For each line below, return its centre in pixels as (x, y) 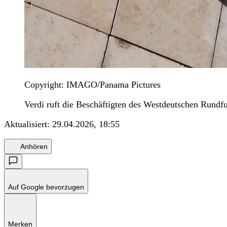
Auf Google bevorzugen (46, 187)
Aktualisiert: (28, 124)
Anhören (34, 146)
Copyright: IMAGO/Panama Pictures (92, 85)
